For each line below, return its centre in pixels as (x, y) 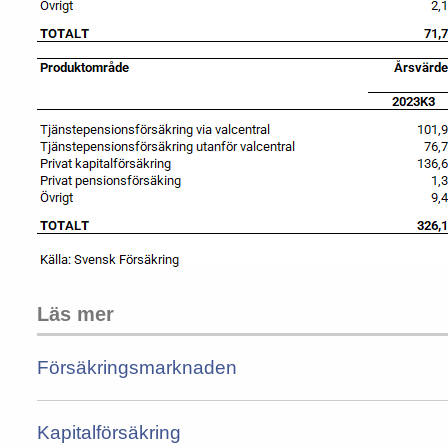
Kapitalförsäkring (109, 433)
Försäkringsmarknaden (137, 368)
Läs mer (76, 314)
